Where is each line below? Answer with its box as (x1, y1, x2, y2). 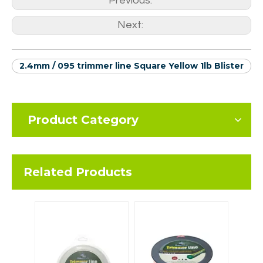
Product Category (28, 113, 139, 127)
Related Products (23, 165, 132, 179)
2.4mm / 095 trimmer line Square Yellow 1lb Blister (19, 60, 244, 71)
